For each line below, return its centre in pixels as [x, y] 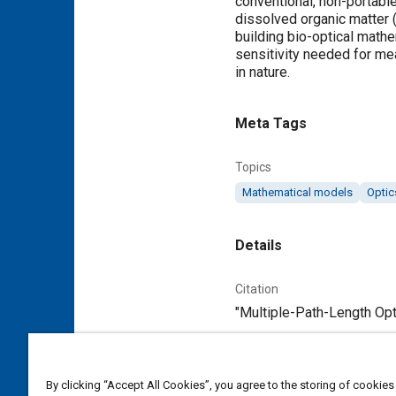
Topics [253, 167]
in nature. [263, 72]
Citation [257, 289]
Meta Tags [271, 123]
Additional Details [293, 364]
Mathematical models [297, 192]
